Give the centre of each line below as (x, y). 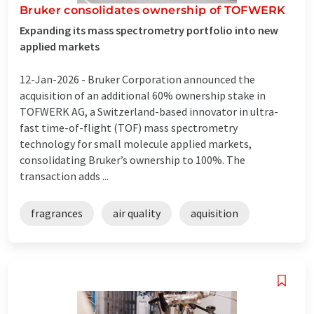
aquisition (214, 213)
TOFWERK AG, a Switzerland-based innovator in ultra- (149, 111)
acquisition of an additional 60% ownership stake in (143, 95)
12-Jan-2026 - (54, 79)
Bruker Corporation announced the (171, 79)
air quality (137, 213)
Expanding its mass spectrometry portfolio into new (149, 30)
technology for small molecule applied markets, (136, 143)
